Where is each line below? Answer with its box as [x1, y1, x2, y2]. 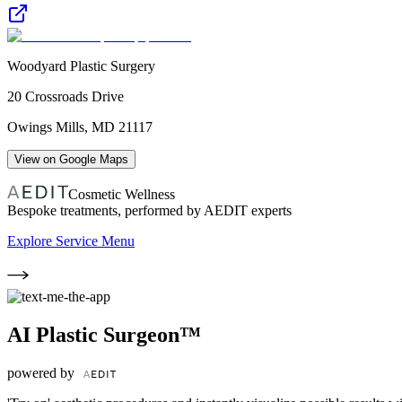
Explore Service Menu [7, 232, 135, 249]
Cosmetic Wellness [68, 186, 175, 202]
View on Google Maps [14, 152, 128, 166]
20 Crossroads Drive [7, 88, 124, 104]
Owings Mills [7, 118, 84, 135]
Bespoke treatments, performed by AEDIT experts [7, 202, 292, 218]
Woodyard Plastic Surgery [7, 57, 155, 74]
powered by [7, 364, 78, 380]
